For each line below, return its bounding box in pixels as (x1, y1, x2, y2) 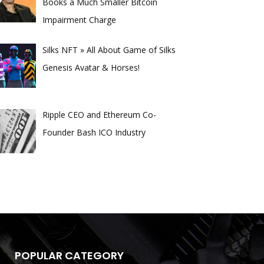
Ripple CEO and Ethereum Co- (42, 109, 156, 121)
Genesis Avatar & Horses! (42, 61, 140, 73)
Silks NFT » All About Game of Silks (42, 44, 176, 55)
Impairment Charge (42, 14, 116, 25)
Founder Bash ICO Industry (42, 127, 146, 138)
